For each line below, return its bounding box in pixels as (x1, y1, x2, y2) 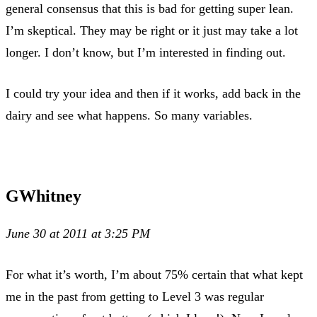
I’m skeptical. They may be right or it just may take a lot (6, 23, 298, 38)
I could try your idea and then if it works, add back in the (6, 86, 301, 100)
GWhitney (6, 186, 81, 205)
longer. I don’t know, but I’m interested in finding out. (6, 45, 286, 59)
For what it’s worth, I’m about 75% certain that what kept (6, 267, 303, 282)
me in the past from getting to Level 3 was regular (6, 289, 264, 304)
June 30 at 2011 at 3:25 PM (6, 226, 150, 241)
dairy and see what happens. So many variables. (6, 108, 253, 122)
